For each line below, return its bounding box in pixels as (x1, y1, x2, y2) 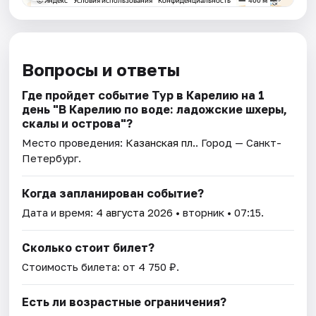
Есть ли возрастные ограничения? (22, 295, 227, 310)
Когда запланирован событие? (22, 186, 205, 201)
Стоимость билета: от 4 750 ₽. (22, 260, 180, 274)
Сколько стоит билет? (22, 241, 155, 255)
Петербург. (22, 152, 82, 165)
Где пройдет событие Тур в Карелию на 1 (22, 88, 265, 103)
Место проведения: (22, 136, 126, 150)
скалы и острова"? (22, 116, 133, 131)
